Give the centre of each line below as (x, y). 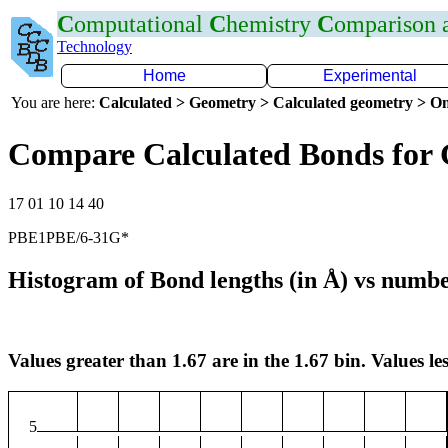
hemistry (271, 24)
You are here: (55, 102)
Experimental (370, 75)
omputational (141, 24)
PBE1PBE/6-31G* (68, 237)
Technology (94, 46)
